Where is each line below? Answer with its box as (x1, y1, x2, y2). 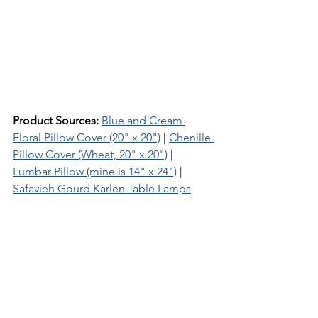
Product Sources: (13, 113, 99, 127)
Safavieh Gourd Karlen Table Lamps (13, 181, 191, 195)
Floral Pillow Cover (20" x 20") (13, 130, 160, 144)
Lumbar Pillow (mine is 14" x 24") (13, 164, 177, 178)
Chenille (169, 130, 214, 144)
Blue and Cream (102, 113, 185, 127)
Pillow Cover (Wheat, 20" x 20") (13, 147, 168, 161)
